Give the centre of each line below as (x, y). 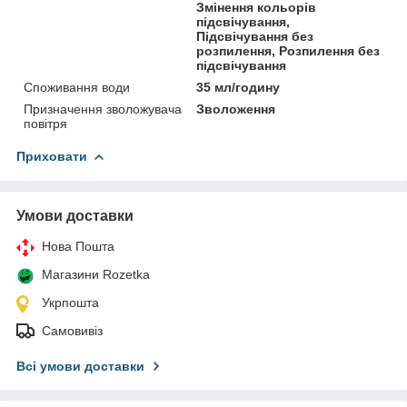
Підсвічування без (255, 37)
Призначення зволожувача (103, 109)
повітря (45, 124)
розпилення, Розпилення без (288, 51)
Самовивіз (72, 331)
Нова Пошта (78, 247)
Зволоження (236, 109)
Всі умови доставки (80, 367)
